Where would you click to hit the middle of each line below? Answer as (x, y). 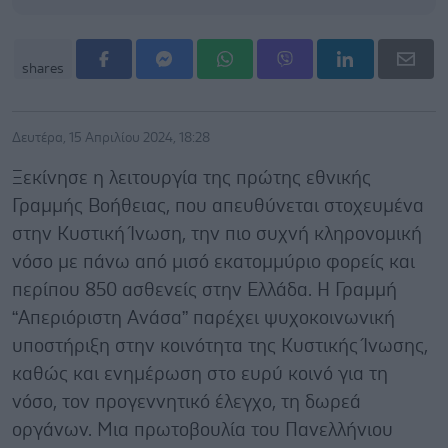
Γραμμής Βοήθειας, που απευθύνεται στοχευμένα (218, 206)
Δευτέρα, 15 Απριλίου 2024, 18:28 (111, 137)
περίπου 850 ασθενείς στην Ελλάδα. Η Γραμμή (204, 290)
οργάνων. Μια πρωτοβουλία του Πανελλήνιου (202, 430)
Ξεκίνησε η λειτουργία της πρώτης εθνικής (191, 178)
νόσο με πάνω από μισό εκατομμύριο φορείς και (213, 262)
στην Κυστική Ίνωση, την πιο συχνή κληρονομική (217, 234)
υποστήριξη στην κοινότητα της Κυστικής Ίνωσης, (220, 346)
